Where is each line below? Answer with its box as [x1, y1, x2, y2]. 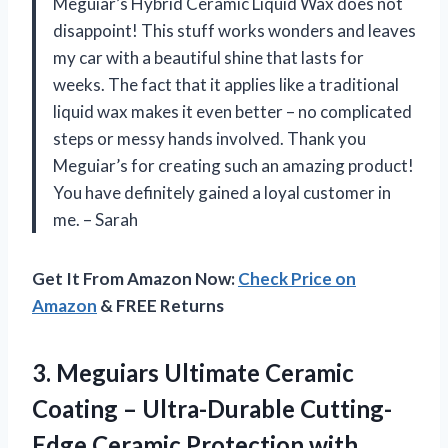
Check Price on [238, 267, 356, 289]
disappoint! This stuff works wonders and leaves [53, 19, 416, 41]
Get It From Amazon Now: [32, 267, 238, 289]
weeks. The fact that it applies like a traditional [53, 73, 399, 95]
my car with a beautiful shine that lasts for [53, 46, 364, 68]
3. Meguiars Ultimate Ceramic [32, 357, 354, 387]
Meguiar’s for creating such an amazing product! [53, 154, 414, 176]
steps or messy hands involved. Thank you [53, 127, 366, 149]
